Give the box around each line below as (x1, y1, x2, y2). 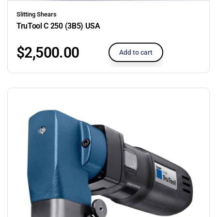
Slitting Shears (16, 10, 57, 18)
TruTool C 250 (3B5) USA (16, 21, 100, 31)
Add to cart (119, 48, 153, 56)
